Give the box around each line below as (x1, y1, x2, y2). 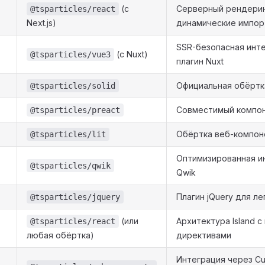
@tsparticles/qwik (30, 160, 111, 170)
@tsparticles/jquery (30, 192, 120, 202)
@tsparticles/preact (30, 105, 120, 115)
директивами (176, 230, 231, 240)
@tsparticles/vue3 (30, 49, 111, 59)
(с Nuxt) (114, 49, 148, 59)
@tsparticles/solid (30, 80, 115, 91)
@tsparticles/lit (30, 129, 106, 139)
